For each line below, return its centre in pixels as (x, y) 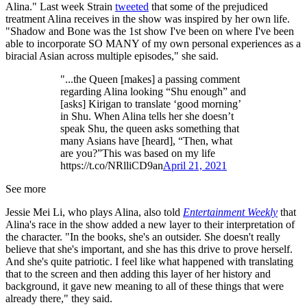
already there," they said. (59, 298)
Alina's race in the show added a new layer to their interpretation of (150, 224)
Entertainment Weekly (230, 212)
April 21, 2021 (195, 165)
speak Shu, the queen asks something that (150, 128)
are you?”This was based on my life (138, 153)
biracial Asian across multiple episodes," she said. (112, 56)
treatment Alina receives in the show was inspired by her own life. (148, 19)
